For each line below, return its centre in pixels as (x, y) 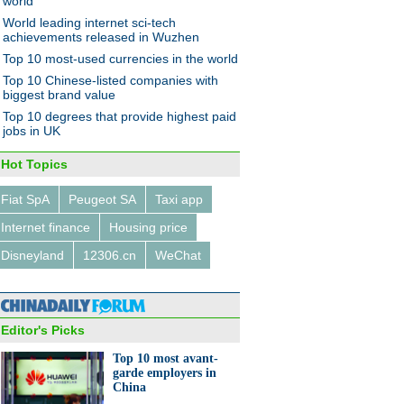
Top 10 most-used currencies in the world (120, 59)
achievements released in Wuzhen (101, 37)
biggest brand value (59, 95)
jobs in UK (32, 131)
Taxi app (179, 199)
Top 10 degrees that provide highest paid (119, 116)
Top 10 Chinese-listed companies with (110, 80)
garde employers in (165, 373)
